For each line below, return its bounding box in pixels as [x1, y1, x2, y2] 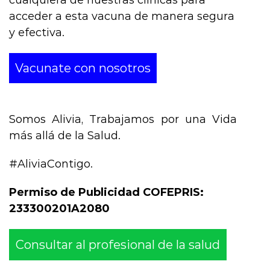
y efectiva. [9, 25, 64, 39]
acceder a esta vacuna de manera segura [9, 9, 234, 23]
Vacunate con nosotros [15, 60, 151, 75]
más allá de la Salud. [9, 128, 121, 142]
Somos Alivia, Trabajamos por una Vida [9, 112, 237, 126]
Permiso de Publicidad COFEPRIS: [9, 185, 204, 199]
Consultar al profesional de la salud [16, 237, 220, 252]
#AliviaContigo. [9, 157, 93, 171]
